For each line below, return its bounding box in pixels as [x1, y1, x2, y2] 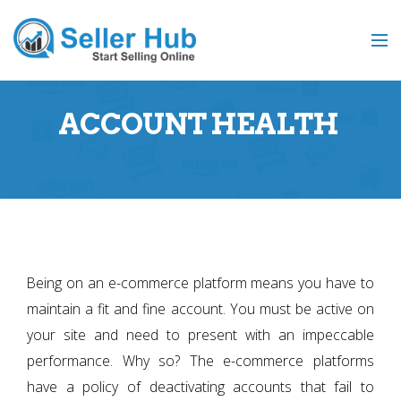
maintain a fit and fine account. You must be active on [27, 299, 374, 319]
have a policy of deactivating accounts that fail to [27, 377, 374, 397]
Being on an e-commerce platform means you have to [27, 273, 374, 293]
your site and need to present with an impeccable [27, 325, 374, 345]
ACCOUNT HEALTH [58, 107, 343, 141]
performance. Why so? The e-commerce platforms [27, 351, 374, 371]
